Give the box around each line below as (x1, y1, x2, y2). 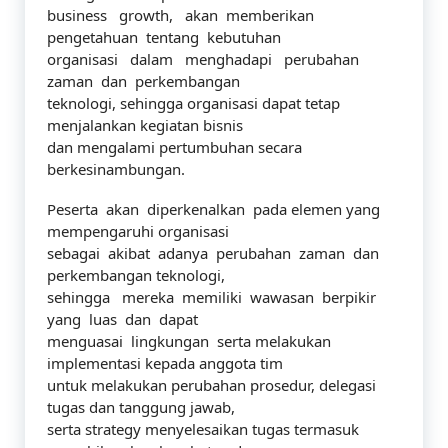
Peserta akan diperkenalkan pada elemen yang (47, 199, 380, 219)
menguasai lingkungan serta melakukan (47, 331, 331, 351)
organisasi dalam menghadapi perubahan (47, 49, 367, 69)
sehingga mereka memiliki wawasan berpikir (47, 287, 380, 307)
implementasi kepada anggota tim (47, 353, 283, 373)
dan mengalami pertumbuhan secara (47, 137, 302, 157)
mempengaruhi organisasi (47, 221, 229, 241)
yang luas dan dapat (47, 309, 198, 329)
